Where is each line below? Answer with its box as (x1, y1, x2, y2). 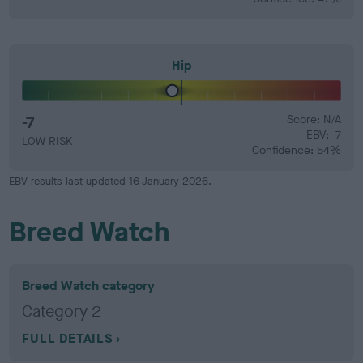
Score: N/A (286, 112, 341, 127)
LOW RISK (22, 134, 73, 149)
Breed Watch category (22, 277, 156, 294)
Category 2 (22, 301, 102, 322)
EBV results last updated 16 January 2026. (9, 174, 212, 188)
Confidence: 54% (251, 143, 341, 158)
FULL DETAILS (22, 330, 113, 347)
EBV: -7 (305, 127, 341, 143)
